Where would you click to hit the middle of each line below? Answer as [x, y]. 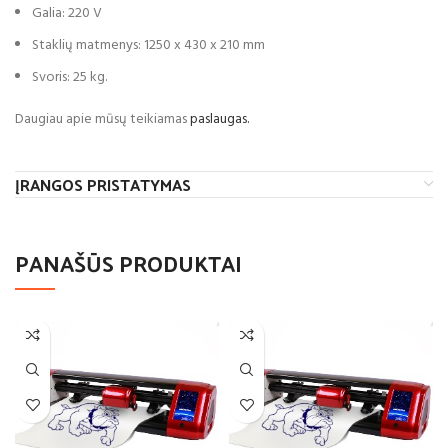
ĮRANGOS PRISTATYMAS [103, 184]
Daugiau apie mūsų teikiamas [102, 119]
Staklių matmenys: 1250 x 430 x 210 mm [148, 45]
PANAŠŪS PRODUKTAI [128, 262]
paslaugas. [219, 119]
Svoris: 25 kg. [69, 77]
